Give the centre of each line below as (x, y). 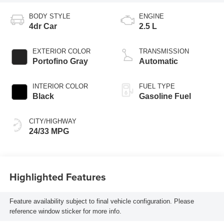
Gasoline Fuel (165, 96)
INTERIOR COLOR (60, 86)
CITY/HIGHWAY (52, 121)
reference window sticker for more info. (65, 211)
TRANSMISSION (164, 51)
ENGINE (151, 16)
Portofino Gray (60, 61)
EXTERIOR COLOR (61, 51)
